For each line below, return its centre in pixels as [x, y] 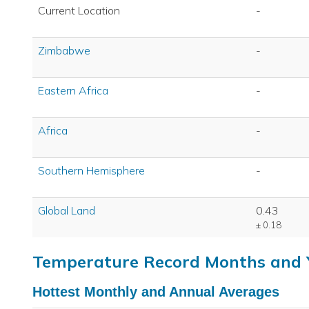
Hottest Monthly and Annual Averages [156, 292]
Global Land [67, 211]
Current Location [79, 11]
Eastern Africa [73, 91]
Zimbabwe [64, 51]
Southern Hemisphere [91, 171]
